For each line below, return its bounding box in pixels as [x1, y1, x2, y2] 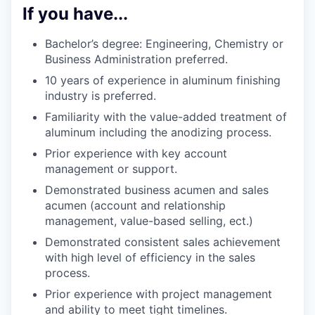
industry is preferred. [45, 88, 156, 103]
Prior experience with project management [45, 286, 272, 301]
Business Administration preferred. [45, 51, 228, 66]
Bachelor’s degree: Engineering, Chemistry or [45, 36, 283, 51]
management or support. [45, 161, 177, 176]
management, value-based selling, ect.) [45, 213, 253, 228]
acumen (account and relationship [45, 198, 226, 212]
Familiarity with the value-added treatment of [45, 109, 287, 124]
